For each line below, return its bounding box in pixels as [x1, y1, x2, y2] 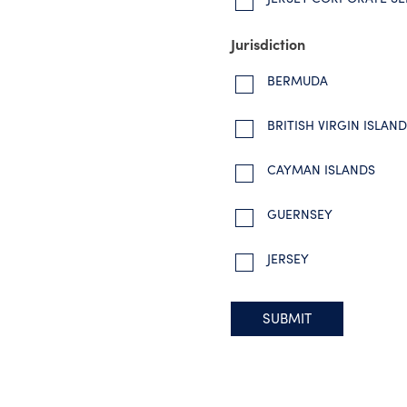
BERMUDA [267, 72, 328, 89]
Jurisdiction [231, 34, 305, 54]
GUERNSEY [267, 205, 333, 223]
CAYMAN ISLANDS [267, 161, 375, 178]
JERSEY [267, 250, 309, 267]
